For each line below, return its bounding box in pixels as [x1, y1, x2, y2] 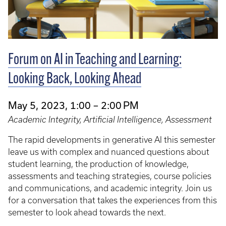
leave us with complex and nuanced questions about [8, 147, 209, 156]
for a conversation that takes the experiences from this [8, 195, 217, 205]
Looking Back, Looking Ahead [8, 71, 141, 87]
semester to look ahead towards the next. [8, 207, 166, 217]
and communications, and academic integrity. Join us [8, 183, 212, 193]
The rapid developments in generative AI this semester [8, 135, 215, 144]
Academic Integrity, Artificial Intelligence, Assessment [8, 115, 212, 124]
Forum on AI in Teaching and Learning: [8, 52, 182, 68]
